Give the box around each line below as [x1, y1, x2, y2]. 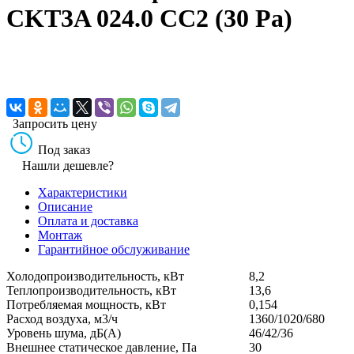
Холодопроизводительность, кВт [6, 269, 184, 283]
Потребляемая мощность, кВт [6, 297, 166, 311]
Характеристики [38, 185, 127, 199]
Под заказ [38, 142, 90, 156]
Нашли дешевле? [22, 158, 114, 172]
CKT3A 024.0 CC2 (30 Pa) [6, 4, 292, 33]
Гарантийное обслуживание [38, 242, 190, 256]
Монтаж [38, 228, 82, 242]
